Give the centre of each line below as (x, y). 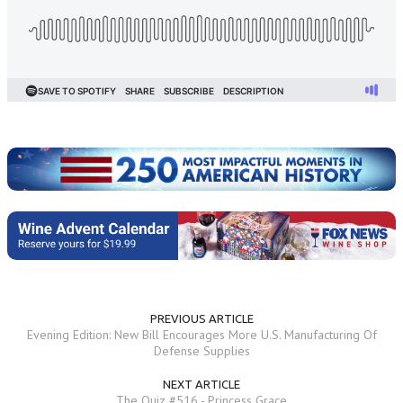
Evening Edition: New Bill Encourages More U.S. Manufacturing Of (201, 334)
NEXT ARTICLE (201, 384)
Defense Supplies (201, 350)
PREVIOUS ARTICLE (201, 318)
